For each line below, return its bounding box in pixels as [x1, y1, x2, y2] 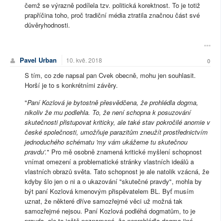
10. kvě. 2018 [66, 55, 102, 64]
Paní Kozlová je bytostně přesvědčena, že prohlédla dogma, [27, 97, 198, 107]
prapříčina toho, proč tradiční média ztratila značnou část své [25, 10, 200, 20]
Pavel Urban [20, 55, 57, 65]
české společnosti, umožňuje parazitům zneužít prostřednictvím [25, 127, 208, 137]
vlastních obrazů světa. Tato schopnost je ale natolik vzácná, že [25, 166, 209, 176]
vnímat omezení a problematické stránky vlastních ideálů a [25, 156, 194, 166]
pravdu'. [25, 147, 47, 156]
